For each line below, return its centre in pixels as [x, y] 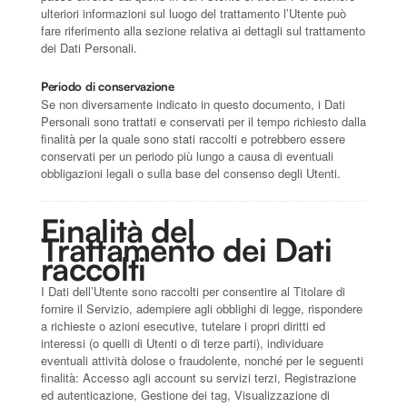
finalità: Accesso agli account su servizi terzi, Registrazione [199, 377]
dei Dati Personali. [89, 47]
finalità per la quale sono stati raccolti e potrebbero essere [193, 138]
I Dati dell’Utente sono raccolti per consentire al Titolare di [193, 291]
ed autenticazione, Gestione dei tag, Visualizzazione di [185, 394]
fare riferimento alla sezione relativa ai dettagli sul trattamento [203, 30]
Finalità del [118, 230]
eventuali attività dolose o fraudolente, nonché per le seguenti [202, 360]
